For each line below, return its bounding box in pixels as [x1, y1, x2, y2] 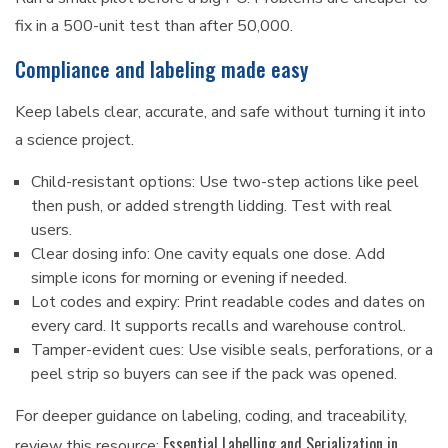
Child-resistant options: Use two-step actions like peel [31, 171, 419, 194]
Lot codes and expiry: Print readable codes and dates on [31, 291, 425, 314]
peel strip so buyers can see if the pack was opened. [31, 363, 397, 386]
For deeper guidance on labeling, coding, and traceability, [15, 405, 407, 428]
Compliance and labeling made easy [15, 54, 308, 85]
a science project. [15, 129, 134, 152]
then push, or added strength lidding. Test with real [31, 195, 392, 218]
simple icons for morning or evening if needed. [31, 267, 347, 290]
